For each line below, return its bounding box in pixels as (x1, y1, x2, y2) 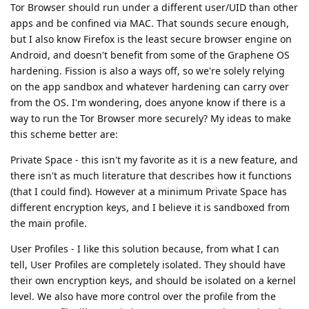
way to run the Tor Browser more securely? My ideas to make (10, 112, 291, 125)
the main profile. (10, 217, 87, 230)
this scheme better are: (10, 128, 118, 141)
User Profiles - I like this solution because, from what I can (10, 242, 279, 255)
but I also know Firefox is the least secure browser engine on (10, 32, 292, 46)
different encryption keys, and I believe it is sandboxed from (10, 201, 290, 214)
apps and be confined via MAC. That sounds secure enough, (10, 17, 289, 30)
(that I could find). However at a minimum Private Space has (10, 185, 287, 198)
